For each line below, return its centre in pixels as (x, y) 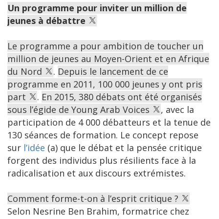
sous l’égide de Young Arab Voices (80, 110)
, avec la (177, 110)
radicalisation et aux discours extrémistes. (97, 173)
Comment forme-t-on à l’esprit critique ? (94, 199)
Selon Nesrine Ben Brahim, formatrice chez (98, 211)
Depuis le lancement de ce (113, 72)
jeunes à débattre (46, 21)
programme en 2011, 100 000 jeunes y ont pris (105, 84)
